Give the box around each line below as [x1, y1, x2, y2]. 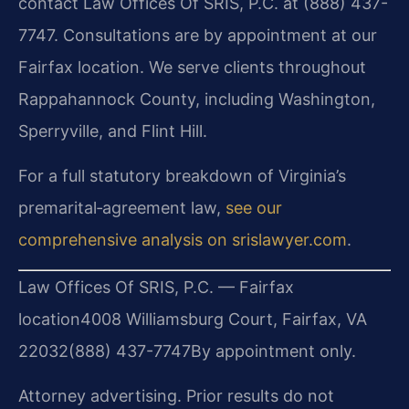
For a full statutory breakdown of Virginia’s [18, 166, 346, 186]
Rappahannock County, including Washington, [18, 89, 375, 109]
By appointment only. [191, 341, 356, 361]
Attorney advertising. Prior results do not [18, 386, 334, 406]
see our [225, 198, 282, 218]
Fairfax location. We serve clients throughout [18, 57, 366, 77]
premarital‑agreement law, [18, 198, 225, 218]
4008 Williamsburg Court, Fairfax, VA [80, 309, 367, 329]
